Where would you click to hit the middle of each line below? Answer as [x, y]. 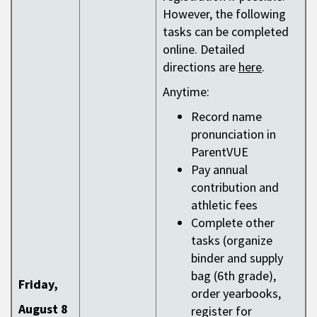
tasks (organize [232, 240]
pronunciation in [234, 134]
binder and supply [237, 258]
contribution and [235, 187]
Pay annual [219, 169]
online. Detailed [204, 49]
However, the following [224, 13]
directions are [199, 67]
